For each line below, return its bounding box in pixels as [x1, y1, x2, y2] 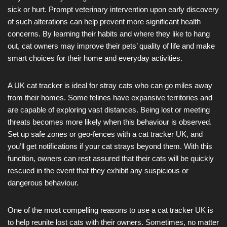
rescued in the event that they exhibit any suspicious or [8, 166, 188, 175]
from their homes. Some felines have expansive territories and [8, 93, 212, 102]
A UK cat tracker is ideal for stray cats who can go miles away [8, 81, 212, 90]
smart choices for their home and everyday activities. [8, 53, 182, 62]
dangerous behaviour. [8, 178, 79, 187]
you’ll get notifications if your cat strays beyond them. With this [8, 141, 212, 150]
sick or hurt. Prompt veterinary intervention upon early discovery [8, 5, 219, 14]
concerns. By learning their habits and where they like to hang [8, 29, 210, 38]
